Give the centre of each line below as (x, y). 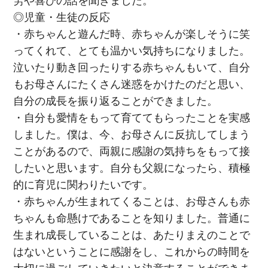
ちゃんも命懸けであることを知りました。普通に (132, 218)
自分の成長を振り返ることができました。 (116, 101)
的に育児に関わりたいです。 (83, 185)
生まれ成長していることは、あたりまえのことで (132, 235)
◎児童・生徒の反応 (62, 17)
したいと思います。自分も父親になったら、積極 (132, 168)
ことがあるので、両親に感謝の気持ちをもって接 (132, 151)
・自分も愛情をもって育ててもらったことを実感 (132, 118)
